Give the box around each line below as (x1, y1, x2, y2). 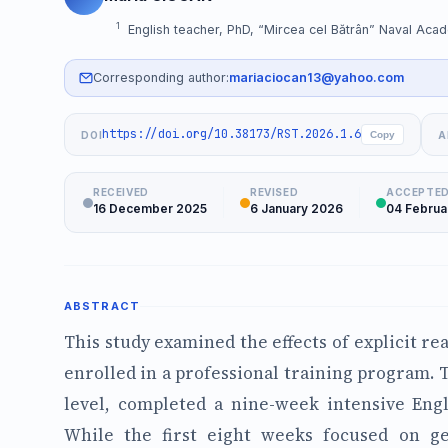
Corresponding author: (93, 70, 229, 86)
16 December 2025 (93, 201, 207, 217)
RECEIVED (93, 186, 149, 199)
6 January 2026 (250, 201, 343, 217)
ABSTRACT (64, 299, 140, 314)
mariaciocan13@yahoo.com (229, 70, 404, 86)
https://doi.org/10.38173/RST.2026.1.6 (102, 126, 362, 143)
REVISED (250, 186, 299, 199)
